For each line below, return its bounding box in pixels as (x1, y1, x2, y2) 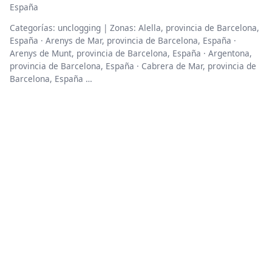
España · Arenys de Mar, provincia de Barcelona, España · (10, 35, 236, 47)
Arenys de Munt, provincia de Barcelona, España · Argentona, (10, 47, 252, 59)
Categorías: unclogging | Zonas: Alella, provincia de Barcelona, (10, 22, 259, 34)
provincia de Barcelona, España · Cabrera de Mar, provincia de (10, 60, 256, 72)
